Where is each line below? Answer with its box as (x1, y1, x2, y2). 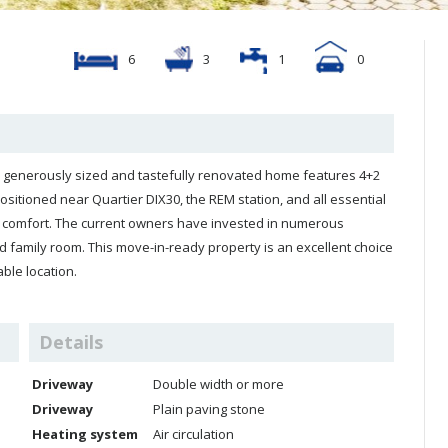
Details (39, 330, 103, 354)
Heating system (32, 425, 138, 443)
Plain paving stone (153, 400, 265, 418)
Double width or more (153, 375, 284, 393)
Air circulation (153, 425, 234, 443)
